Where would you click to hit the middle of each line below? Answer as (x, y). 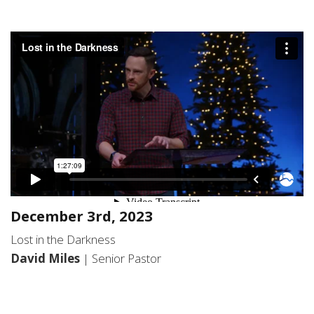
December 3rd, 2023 (82, 216)
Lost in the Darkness (63, 240)
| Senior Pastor (122, 259)
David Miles (47, 259)
